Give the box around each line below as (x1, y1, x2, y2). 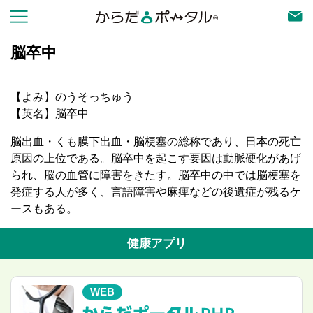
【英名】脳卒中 (10, 108, 89, 119)
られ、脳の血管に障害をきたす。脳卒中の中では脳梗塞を (10, 169, 301, 181)
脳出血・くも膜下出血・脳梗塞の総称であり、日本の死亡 (10, 136, 301, 147)
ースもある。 (10, 203, 78, 214)
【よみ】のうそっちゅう (10, 91, 133, 103)
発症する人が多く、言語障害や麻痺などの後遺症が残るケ (10, 186, 301, 198)
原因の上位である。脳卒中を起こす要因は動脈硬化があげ (10, 152, 301, 164)
